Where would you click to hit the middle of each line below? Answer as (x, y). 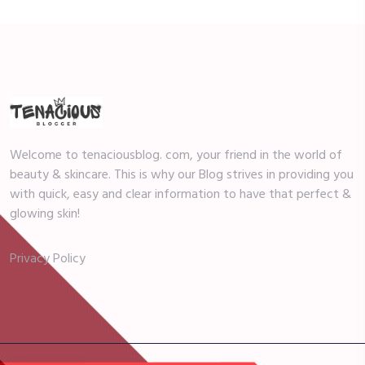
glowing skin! (45, 215)
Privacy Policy (48, 259)
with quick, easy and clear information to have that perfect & (180, 195)
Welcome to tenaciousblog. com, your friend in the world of (176, 156)
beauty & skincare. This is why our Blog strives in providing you (182, 176)
